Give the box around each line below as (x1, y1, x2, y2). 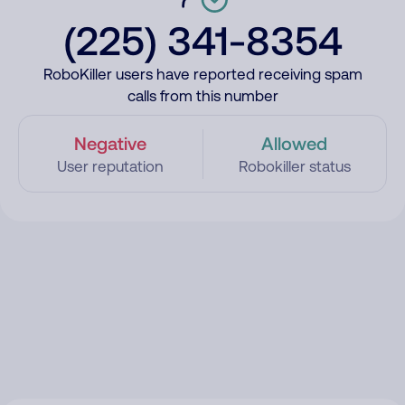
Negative (74, 132, 147, 154)
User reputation (57, 157, 165, 175)
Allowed (261, 132, 328, 154)
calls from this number (127, 87, 278, 105)
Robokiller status (238, 157, 351, 175)
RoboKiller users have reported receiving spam (42, 65, 363, 83)
